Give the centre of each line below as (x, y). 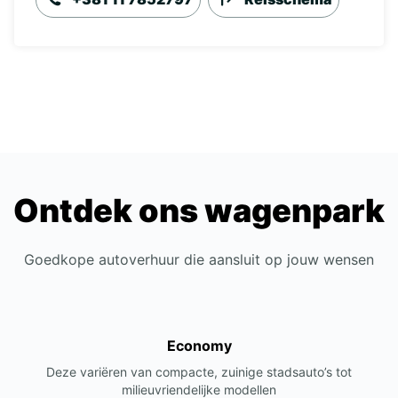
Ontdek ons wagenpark (199, 211)
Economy (199, 346)
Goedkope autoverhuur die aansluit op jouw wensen (199, 259)
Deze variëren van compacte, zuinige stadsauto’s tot (199, 372)
